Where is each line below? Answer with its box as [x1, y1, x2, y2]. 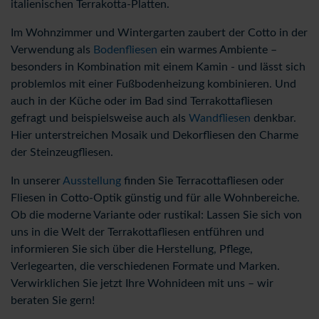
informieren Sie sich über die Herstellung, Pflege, [11, 244, 253, 255]
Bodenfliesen [93, 44, 157, 56]
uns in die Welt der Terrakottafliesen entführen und [11, 226, 264, 238]
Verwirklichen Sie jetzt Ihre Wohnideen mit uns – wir [11, 278, 273, 289]
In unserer [11, 175, 63, 187]
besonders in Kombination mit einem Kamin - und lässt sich [11, 61, 305, 73]
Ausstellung [63, 175, 121, 187]
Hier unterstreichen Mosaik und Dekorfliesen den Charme [11, 130, 298, 141]
